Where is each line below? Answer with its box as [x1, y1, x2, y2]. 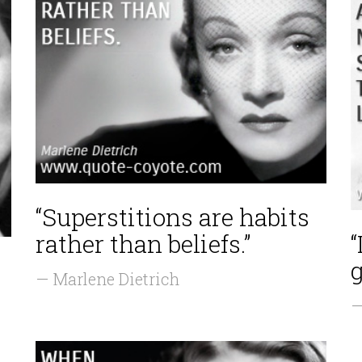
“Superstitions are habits [36, 201, 309, 233]
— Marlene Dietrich [36, 268, 179, 289]
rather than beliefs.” [36, 228, 250, 259]
